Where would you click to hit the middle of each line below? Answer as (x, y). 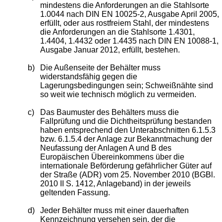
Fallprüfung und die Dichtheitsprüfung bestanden (126, 121)
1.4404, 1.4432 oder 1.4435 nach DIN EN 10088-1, (130, 41)
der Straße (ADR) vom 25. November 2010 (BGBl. (128, 174)
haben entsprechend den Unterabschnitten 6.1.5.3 (128, 130)
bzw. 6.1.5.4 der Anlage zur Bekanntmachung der (126, 139)
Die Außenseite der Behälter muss (101, 67)
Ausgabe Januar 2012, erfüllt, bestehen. (110, 50)
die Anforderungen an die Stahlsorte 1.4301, (118, 32)
